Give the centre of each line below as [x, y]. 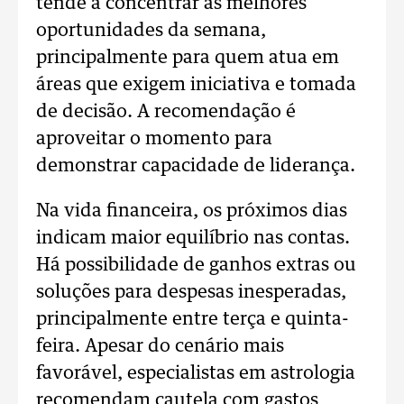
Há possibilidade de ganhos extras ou [196, 265]
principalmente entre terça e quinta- [193, 319]
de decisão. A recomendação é [166, 112]
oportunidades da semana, [151, 31]
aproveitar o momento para [154, 139]
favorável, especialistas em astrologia [196, 373]
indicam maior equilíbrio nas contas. [193, 238]
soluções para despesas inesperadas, [191, 292]
